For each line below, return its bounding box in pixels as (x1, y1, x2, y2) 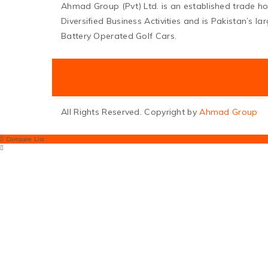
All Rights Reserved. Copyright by (61, 106, 200, 117)
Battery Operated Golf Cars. (61, 31, 177, 41)
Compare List (4, 136, 45, 142)
